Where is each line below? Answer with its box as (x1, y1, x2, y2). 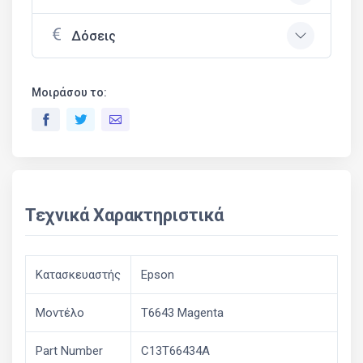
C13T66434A (141, 344, 210, 358)
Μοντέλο (36, 305, 84, 320)
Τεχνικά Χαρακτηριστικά (25, 205, 224, 225)
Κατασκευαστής (36, 267, 121, 282)
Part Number (36, 344, 103, 358)
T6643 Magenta (141, 305, 224, 320)
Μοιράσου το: (32, 86, 107, 99)
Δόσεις (71, 28, 116, 44)
